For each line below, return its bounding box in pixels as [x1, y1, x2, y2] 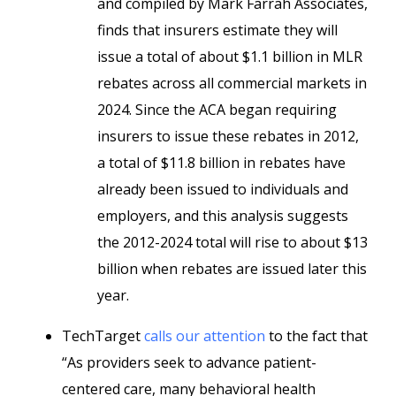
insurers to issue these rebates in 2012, [97, 126, 359, 146]
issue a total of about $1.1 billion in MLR [97, 47, 362, 66]
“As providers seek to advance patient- [62, 353, 316, 372]
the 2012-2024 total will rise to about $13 [97, 232, 368, 252]
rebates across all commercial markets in [97, 73, 367, 93]
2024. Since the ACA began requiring [97, 100, 337, 119]
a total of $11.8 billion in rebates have [97, 153, 346, 172]
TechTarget [62, 326, 144, 346]
